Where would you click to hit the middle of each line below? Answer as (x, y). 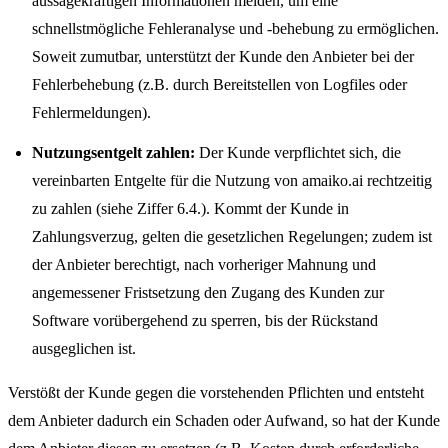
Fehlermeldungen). (91, 112)
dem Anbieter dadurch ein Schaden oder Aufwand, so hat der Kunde (224, 420)
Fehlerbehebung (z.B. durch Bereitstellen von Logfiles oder (219, 84)
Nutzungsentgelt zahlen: (113, 152)
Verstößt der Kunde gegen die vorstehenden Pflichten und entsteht (216, 392)
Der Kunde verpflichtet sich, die (298, 152)
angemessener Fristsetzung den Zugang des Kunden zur (208, 292)
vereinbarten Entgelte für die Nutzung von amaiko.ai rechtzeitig (232, 180)
